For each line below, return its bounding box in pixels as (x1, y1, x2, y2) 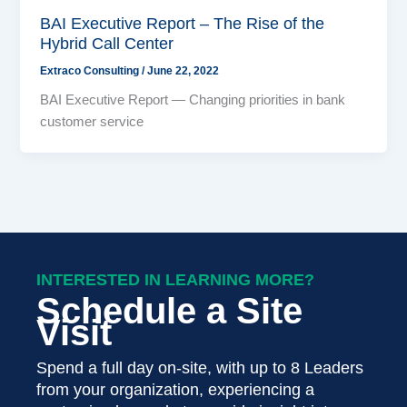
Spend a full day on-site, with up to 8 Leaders (36, 358, 363, 377)
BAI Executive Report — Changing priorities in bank (40, 93, 346, 108)
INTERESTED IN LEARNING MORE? (36, 270, 314, 289)
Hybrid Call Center (40, 33, 174, 53)
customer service (40, 114, 144, 130)
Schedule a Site (36, 290, 303, 331)
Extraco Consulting (40, 64, 143, 77)
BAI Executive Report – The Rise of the (40, 13, 325, 33)
